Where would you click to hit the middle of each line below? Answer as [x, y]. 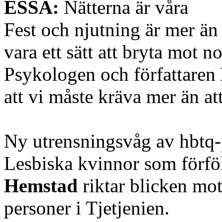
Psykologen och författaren [112, 74]
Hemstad [41, 185]
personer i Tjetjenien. [87, 208]
